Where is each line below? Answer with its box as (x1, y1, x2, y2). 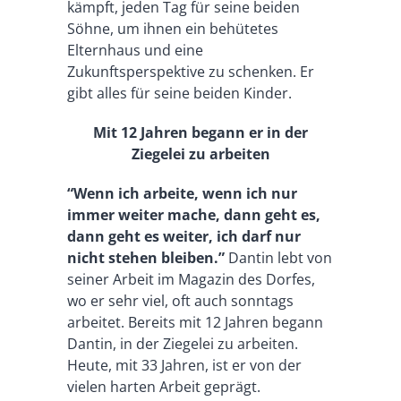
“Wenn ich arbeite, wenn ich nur (66, 183, 297, 203)
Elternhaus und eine (66, 39, 203, 60)
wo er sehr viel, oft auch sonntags (66, 290, 294, 311)
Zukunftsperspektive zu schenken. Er (66, 61, 314, 81)
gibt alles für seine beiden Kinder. (66, 82, 292, 103)
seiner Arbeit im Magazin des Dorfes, (66, 269, 315, 289)
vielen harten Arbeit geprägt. (66, 376, 260, 397)
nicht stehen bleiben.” (66, 247, 225, 268)
